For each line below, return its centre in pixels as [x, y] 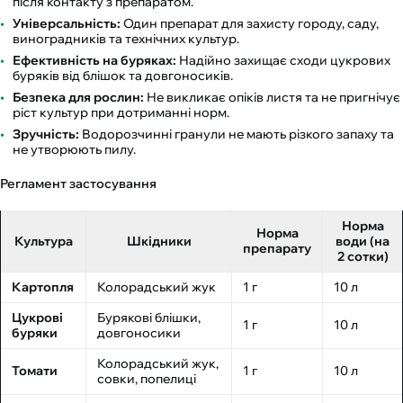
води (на [363, 242]
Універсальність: [67, 24]
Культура [43, 242]
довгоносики [139, 333]
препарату [277, 249]
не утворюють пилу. [74, 150]
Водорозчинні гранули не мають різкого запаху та [237, 134]
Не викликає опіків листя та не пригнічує [272, 98]
